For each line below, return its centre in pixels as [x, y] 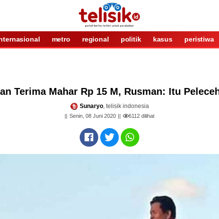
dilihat [147, 116]
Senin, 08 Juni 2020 [93, 116]
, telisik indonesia [126, 106]
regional [95, 39]
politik [131, 39]
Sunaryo [91, 106]
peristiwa [199, 39]
